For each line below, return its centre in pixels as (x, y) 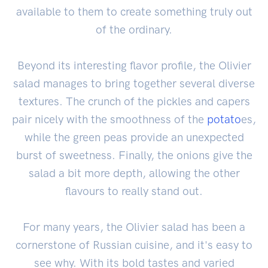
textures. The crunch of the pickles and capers (134, 101)
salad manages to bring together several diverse (134, 83)
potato (224, 119)
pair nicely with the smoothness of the (109, 119)
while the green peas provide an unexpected (134, 137)
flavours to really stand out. (134, 191)
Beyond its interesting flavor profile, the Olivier (134, 65)
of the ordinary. (134, 29)
